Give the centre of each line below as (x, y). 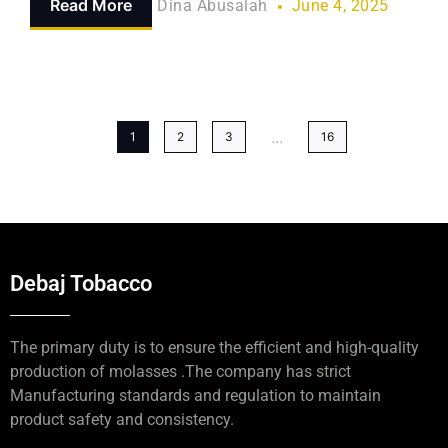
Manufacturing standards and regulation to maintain (195, 395)
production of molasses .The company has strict (180, 371)
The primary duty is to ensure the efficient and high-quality (214, 347)
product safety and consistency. (122, 419)
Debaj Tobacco (81, 283)
